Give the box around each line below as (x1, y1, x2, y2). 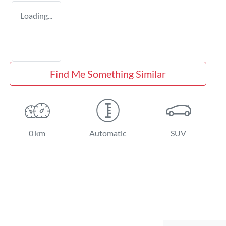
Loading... (20, 10, 52, 20)
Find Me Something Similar (49, 67, 166, 80)
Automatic (89, 128, 127, 138)
